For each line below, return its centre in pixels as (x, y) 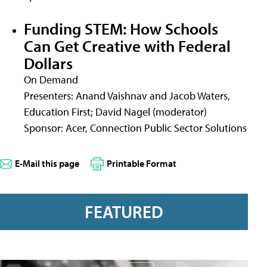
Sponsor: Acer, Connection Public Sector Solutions (135, 128)
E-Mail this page (47, 163)
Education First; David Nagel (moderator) (115, 111)
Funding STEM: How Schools (121, 28)
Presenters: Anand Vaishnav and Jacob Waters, (127, 95)
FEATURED (124, 212)
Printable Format (142, 163)
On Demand (51, 79)
